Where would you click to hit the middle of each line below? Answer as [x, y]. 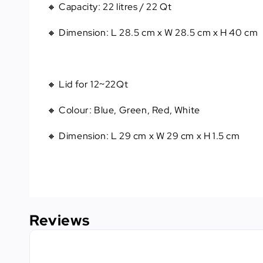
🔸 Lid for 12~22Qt [88, 85]
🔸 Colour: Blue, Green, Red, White [124, 110]
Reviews [60, 221]
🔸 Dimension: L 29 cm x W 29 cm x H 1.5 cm [144, 136]
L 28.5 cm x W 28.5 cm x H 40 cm [184, 33]
